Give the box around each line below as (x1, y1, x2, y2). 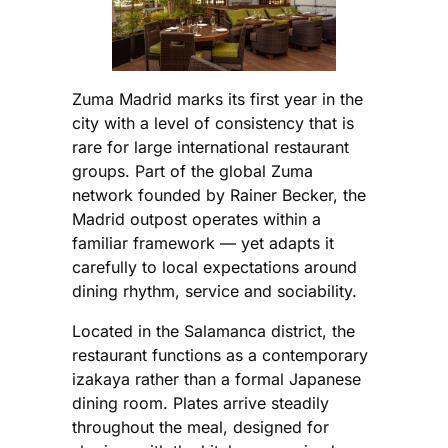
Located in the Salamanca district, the (72, 321, 355, 342)
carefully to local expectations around (72, 257, 357, 278)
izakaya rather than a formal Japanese (72, 369, 361, 390)
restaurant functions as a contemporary (72, 345, 368, 366)
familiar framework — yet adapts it (72, 233, 334, 254)
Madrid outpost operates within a (72, 209, 321, 230)
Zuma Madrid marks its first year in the (72, 89, 363, 110)
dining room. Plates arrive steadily (72, 393, 329, 414)
